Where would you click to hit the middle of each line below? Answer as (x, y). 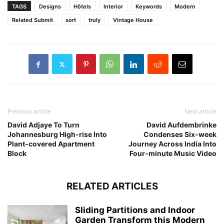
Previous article (29, 111)
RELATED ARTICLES (112, 186)
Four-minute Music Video (173, 153)
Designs (50, 7)
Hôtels (82, 7)
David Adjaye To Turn (43, 125)
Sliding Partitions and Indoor (135, 210)
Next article (200, 111)
